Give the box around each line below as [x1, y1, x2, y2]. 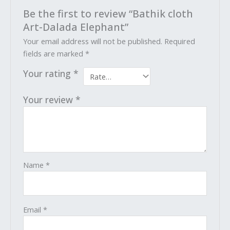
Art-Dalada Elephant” [23, 20, 129, 34]
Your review [23, 93, 76, 106]
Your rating [23, 67, 74, 80]
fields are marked [23, 48, 86, 59]
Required [164, 35, 196, 46]
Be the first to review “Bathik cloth [23, 6, 194, 21]
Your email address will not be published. [23, 35, 163, 46]
